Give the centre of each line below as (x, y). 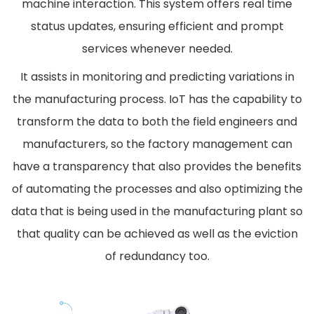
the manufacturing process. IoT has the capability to (157, 100)
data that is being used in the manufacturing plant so (157, 212)
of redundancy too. (157, 257)
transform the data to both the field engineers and (157, 122)
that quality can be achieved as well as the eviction (157, 234)
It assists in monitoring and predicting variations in (157, 77)
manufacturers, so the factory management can (157, 144)
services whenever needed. (157, 49)
